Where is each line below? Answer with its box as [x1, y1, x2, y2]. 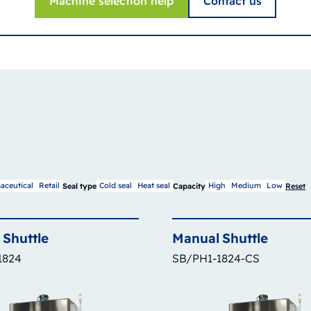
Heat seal [137, 180, 170, 191]
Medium [231, 180, 261, 191]
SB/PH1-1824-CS [172, 251, 260, 265]
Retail [39, 180, 60, 191]
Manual [172, 229, 219, 246]
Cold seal [99, 180, 132, 191]
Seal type [62, 180, 96, 191]
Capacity [173, 180, 205, 191]
